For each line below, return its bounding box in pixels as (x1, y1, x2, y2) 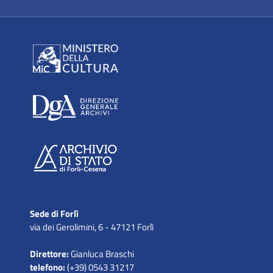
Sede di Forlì (29, 207, 79, 221)
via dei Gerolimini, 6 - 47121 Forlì (29, 220, 154, 235)
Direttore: (29, 247, 69, 261)
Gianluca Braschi (68, 247, 134, 261)
